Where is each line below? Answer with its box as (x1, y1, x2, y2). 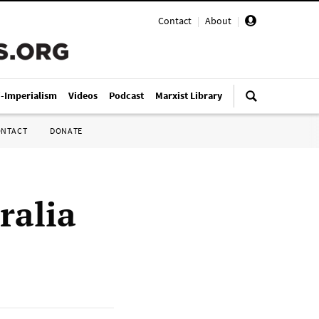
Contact (158, 14, 192, 27)
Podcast (109, 89, 144, 102)
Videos (68, 89, 98, 102)
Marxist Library (155, 89, 222, 102)
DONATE (50, 125, 83, 136)
